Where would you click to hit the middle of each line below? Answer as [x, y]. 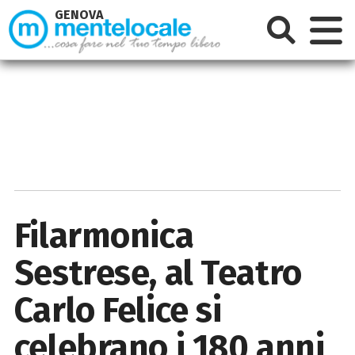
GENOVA [80, 15]
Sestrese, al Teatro [158, 273]
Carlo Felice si [118, 310]
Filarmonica [104, 235]
